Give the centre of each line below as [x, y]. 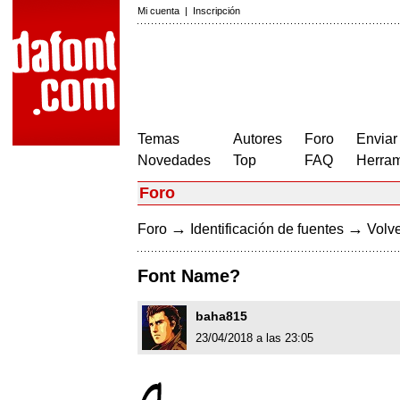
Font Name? [189, 276]
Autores [258, 139]
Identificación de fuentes [267, 229]
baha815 [221, 317]
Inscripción [217, 11]
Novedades [174, 160]
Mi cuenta [158, 11]
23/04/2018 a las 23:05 [254, 338]
